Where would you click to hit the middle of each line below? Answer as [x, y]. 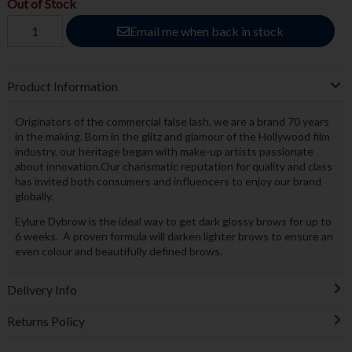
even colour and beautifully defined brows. [119, 251]
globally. [34, 196]
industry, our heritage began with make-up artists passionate [164, 151]
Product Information [62, 86]
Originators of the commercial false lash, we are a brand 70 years [172, 121]
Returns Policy [46, 321]
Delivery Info [42, 289]
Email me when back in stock [206, 31]
